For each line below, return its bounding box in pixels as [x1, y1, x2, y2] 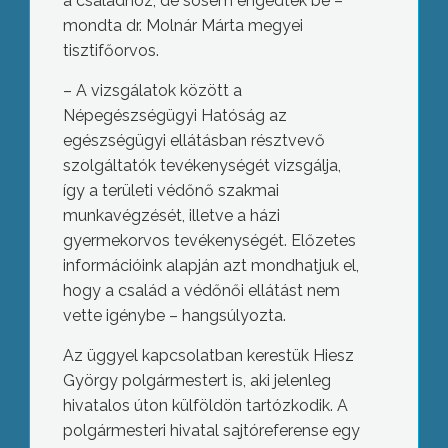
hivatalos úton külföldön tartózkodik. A [62, 396, 348, 416]
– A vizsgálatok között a [62, 81, 242, 101]
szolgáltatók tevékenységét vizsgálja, [62, 156, 341, 176]
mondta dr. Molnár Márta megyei [62, 16, 303, 36]
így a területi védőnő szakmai [62, 181, 279, 201]
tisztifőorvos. [62, 41, 159, 61]
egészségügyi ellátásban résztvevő [62, 131, 325, 151]
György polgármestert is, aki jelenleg [62, 371, 331, 391]
